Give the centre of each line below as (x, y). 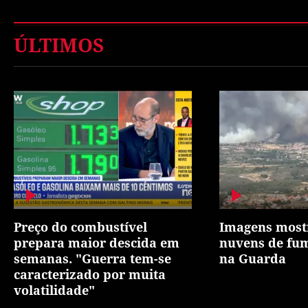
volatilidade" (54, 290)
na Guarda (252, 259)
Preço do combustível (80, 227)
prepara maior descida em (97, 243)
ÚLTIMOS (59, 45)
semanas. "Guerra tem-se (92, 259)
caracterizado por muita (90, 275)
